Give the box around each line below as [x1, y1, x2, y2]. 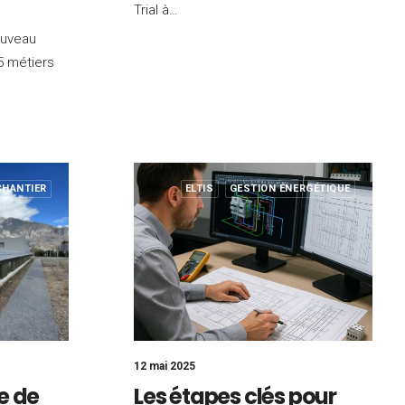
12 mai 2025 [134, 360, 195, 372]
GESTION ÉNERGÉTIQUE [229, 183, 351, 194]
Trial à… [134, 2, 178, 18]
